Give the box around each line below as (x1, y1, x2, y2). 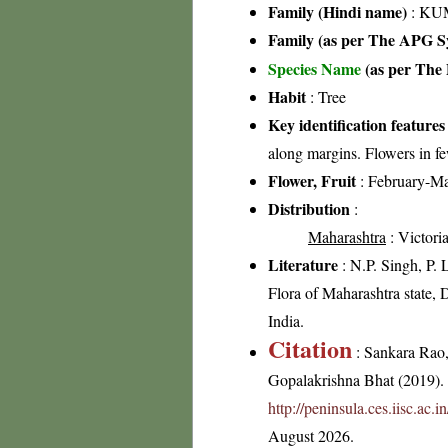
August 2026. (268, 425, 354, 446)
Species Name (268, 57, 365, 80)
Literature (268, 253, 338, 276)
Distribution (268, 197, 350, 220)
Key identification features (268, 113, 445, 136)
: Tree (306, 86, 346, 107)
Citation (268, 331, 352, 366)
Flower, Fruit (268, 169, 356, 192)
